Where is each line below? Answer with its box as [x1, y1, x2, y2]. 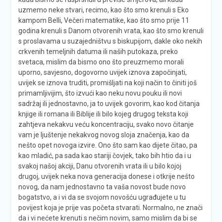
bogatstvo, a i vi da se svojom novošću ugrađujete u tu [18, 193, 186, 201]
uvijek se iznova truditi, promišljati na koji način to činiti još [18, 78, 197, 87]
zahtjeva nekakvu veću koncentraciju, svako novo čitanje [18, 120, 194, 128]
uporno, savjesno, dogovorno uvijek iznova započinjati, [18, 68, 187, 76]
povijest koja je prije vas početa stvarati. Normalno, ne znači [18, 203, 203, 212]
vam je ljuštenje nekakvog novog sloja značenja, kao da [18, 130, 189, 139]
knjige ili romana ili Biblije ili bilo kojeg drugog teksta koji [18, 110, 188, 118]
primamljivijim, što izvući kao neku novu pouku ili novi [18, 89, 182, 97]
